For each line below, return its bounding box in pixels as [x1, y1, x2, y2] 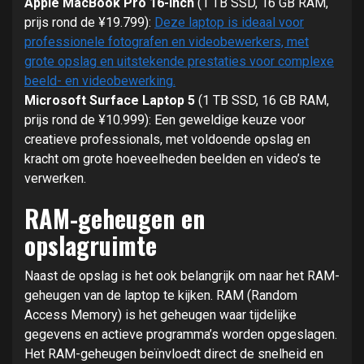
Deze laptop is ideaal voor [154, 14, 304, 30]
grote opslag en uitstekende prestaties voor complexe [24, 53, 334, 69]
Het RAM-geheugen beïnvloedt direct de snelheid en [24, 345, 323, 362]
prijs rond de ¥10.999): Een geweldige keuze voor [24, 111, 305, 128]
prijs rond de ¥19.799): [24, 14, 154, 30]
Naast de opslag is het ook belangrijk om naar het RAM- [24, 267, 340, 284]
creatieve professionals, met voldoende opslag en [24, 131, 310, 147]
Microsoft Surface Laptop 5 [24, 92, 195, 108]
